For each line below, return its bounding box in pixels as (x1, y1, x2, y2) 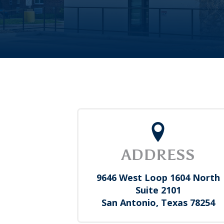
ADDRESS (121, 146, 195, 164)
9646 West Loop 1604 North (96, 171, 220, 183)
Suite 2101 (135, 184, 181, 196)
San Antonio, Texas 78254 (101, 196, 215, 208)
